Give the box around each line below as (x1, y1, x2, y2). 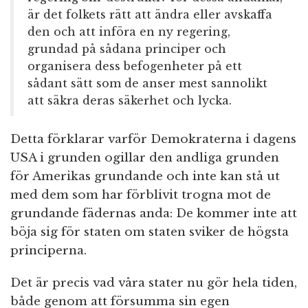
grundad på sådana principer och (27, 42, 226, 56)
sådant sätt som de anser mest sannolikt (27, 76, 267, 91)
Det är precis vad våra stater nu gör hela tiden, (10, 276, 297, 291)
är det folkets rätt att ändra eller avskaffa (27, 8, 272, 22)
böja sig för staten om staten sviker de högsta (10, 225, 289, 240)
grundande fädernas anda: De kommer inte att (10, 206, 297, 221)
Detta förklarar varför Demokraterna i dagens (10, 132, 296, 147)
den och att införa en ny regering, (27, 25, 230, 39)
